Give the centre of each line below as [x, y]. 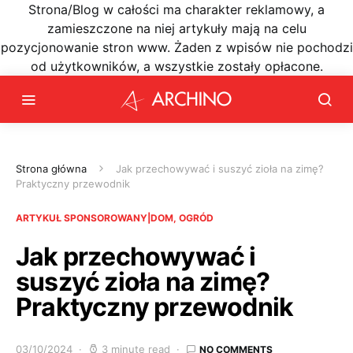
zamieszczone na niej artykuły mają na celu [176, 28]
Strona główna [51, 169]
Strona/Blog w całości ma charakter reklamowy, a [176, 9]
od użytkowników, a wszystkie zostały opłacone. [176, 66]
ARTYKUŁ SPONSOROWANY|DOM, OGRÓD [115, 218]
